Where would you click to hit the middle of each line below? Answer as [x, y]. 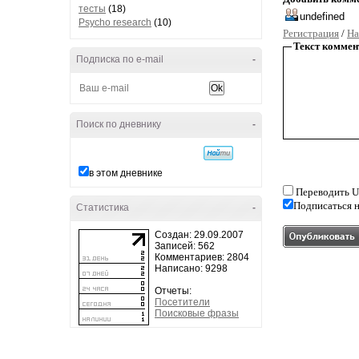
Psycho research [115, 22]
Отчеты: [173, 291]
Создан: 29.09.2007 [199, 235]
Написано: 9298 [191, 268]
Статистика [103, 208]
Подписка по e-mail [120, 59]
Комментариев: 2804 [202, 257]
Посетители [182, 302]
